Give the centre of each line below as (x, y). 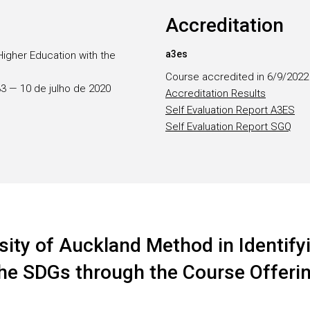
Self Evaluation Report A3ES (230, 110)
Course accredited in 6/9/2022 (237, 77)
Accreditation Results (216, 93)
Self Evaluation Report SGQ (228, 127)
